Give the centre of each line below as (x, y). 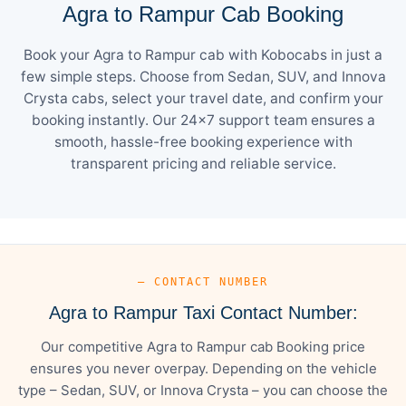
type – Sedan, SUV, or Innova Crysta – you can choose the (203, 390)
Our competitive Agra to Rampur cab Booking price (203, 346)
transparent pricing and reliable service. (203, 163)
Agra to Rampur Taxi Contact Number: (203, 312)
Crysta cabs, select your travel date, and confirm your (203, 98)
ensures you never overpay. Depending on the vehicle (203, 368)
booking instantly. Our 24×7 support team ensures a (203, 120)
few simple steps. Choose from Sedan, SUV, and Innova (203, 76)
